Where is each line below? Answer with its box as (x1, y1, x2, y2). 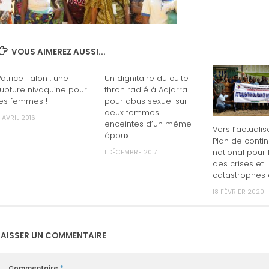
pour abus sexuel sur (104, 96, 187, 107)
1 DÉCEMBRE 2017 (104, 148, 157, 157)
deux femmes (104, 107, 159, 118)
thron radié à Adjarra (104, 85, 187, 95)
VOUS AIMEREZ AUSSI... (11, 46, 106, 58)
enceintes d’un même (104, 119, 192, 130)
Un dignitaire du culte (104, 73, 189, 84)
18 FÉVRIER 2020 (212, 187, 264, 196)
